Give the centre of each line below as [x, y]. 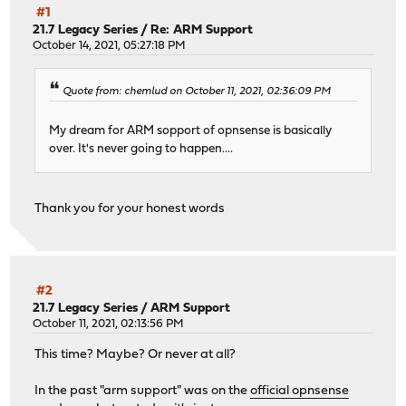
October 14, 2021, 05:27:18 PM [110, 45]
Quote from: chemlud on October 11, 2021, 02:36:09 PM [197, 92]
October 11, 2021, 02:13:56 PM [109, 324]
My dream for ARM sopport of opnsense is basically [191, 131]
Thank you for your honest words [130, 209]
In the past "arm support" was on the [143, 391]
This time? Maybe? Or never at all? [135, 354]
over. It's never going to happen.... [141, 150]
